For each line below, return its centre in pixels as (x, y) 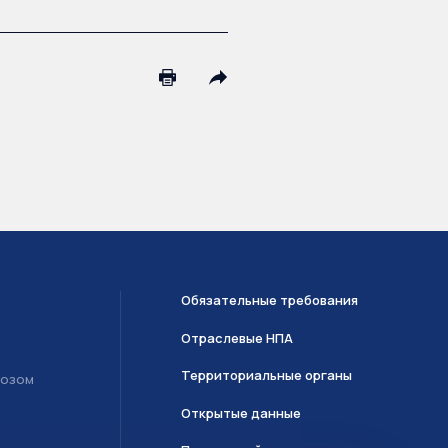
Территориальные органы (267, 375)
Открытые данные (241, 412)
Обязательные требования (270, 300)
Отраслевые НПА (237, 337)
